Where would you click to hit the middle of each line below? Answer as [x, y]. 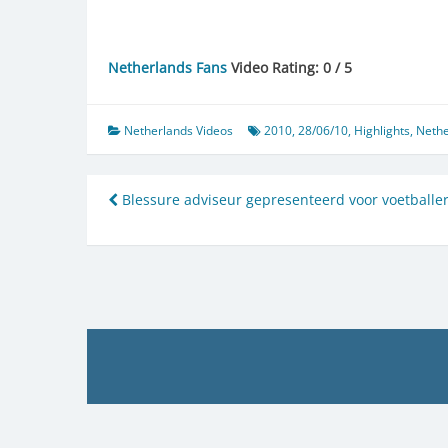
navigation [180, 237]
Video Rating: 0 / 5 [289, 67]
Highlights [382, 130]
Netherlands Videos [178, 130]
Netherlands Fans [167, 67]
